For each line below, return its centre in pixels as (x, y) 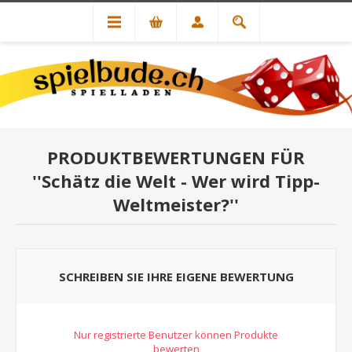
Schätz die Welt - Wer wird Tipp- (181, 181)
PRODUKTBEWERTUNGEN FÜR (176, 157)
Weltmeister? (171, 204)
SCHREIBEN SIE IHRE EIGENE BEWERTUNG (176, 277)
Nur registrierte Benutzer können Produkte (176, 335)
